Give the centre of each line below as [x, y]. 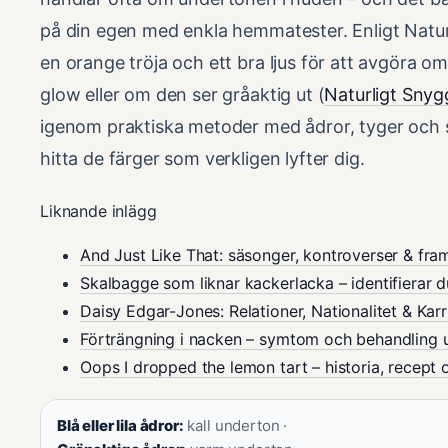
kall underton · [235, 425]
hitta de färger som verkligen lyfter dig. [202, 158]
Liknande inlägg [98, 210]
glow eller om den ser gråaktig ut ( [182, 94]
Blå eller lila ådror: [120, 425]
